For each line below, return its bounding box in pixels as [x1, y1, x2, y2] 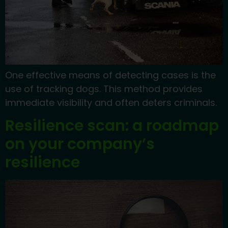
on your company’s [5, 133, 155, 155]
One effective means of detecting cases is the [5, 68, 216, 81]
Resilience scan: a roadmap [5, 115, 219, 136]
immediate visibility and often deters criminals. [5, 96, 217, 109]
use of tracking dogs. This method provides [5, 82, 203, 95]
